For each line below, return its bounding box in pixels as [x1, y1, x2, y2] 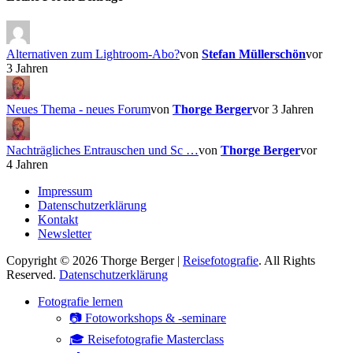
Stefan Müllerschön [202, 47, 306, 61]
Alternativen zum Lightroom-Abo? [6, 47, 180, 61]
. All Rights [258, 254, 315, 268]
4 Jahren [6, 158, 48, 172]
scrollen [6, 295, 44, 310]
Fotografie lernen [38, 295, 123, 309]
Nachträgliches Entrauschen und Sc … [6, 143, 199, 158]
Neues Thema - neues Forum [6, 102, 150, 117]
